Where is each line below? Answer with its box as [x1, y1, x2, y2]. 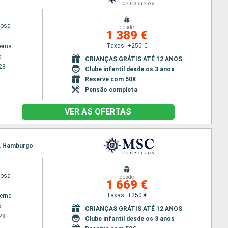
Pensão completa [84, 85, 137, 93]
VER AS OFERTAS [65, 107, 131, 117]
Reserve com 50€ [84, 75, 136, 83]
